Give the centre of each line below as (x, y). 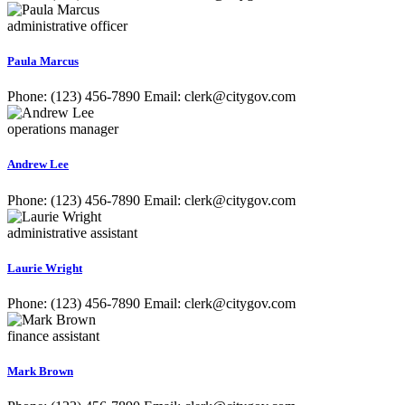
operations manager (63, 129)
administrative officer (67, 25)
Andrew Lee (38, 165)
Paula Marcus (43, 61)
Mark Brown (40, 372)
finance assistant (53, 336)
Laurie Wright (45, 268)
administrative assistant (72, 232)
